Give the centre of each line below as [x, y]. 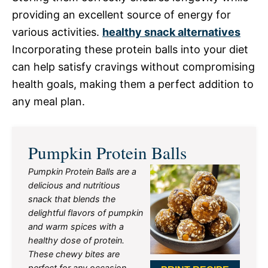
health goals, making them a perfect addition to [133, 84]
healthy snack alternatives [171, 32]
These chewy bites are [74, 254]
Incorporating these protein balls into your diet [130, 49]
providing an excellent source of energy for [121, 14]
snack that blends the [72, 199]
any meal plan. [48, 101]
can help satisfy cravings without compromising [133, 66]
